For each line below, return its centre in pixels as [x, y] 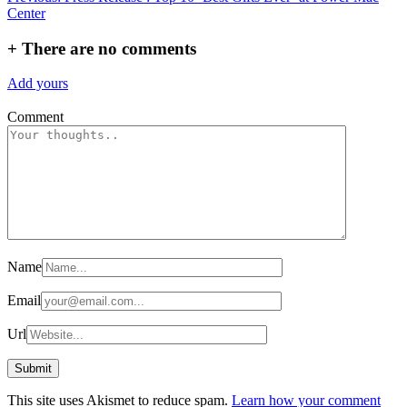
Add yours [38, 84]
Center [26, 13]
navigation [55, 24]
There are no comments [107, 48]
